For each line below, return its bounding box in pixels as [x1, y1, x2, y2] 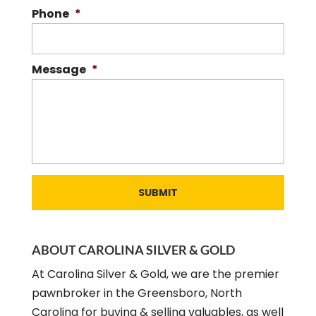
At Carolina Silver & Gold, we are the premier [31, 266, 279, 283]
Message [31, 61, 86, 78]
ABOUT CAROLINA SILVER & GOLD [31, 242, 235, 258]
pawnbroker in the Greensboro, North [31, 285, 242, 302]
